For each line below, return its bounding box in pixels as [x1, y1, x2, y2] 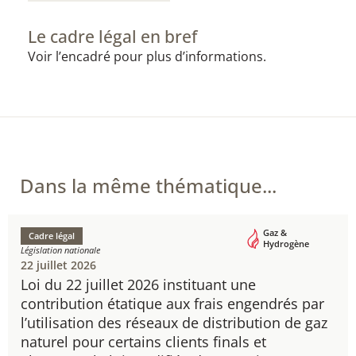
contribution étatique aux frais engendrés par [21, 294, 324, 313]
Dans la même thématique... [20, 172, 277, 199]
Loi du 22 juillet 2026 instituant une [21, 275, 256, 294]
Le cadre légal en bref [28, 25, 197, 48]
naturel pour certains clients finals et [21, 332, 266, 351]
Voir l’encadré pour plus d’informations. [28, 48, 266, 65]
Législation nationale [21, 244, 100, 256]
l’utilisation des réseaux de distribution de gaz [21, 313, 327, 332]
